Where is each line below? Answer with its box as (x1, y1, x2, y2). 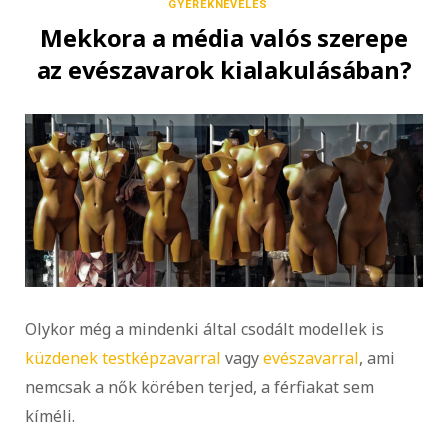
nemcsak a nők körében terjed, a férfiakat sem (25, 376, 374, 399)
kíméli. (25, 405, 75, 428)
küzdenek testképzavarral (25, 347, 221, 370)
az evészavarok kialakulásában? (36, 53, 412, 87)
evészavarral (263, 347, 359, 370)
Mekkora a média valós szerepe (40, 21, 408, 55)
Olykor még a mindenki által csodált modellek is (25, 318, 384, 341)
